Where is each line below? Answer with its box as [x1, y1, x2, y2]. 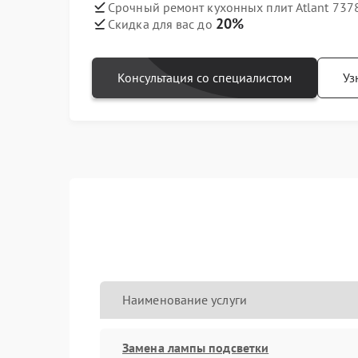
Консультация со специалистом [117, 70, 292, 86]
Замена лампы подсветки [122, 339, 269, 356]
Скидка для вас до [108, 16, 216, 32]
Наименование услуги [122, 292, 247, 308]
